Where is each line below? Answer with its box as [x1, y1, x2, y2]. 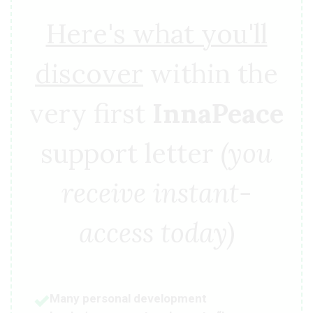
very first [29, 96, 152, 131]
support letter [41, 136, 221, 170]
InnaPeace [152, 96, 284, 131]
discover [35, 57, 143, 91]
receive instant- [61, 176, 252, 210]
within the [143, 57, 278, 91]
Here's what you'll [45, 17, 268, 51]
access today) [78, 216, 235, 250]
